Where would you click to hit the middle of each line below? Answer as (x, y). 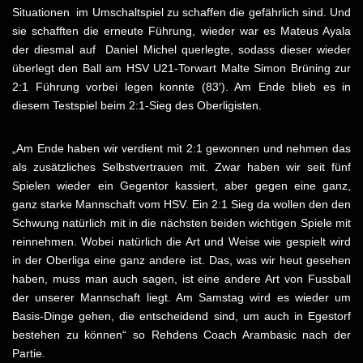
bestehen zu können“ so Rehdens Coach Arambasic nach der (181, 335)
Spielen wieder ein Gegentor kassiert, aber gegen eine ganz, (181, 186)
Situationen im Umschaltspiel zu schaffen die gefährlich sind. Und (181, 13)
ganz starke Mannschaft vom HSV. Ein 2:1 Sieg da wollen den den (181, 205)
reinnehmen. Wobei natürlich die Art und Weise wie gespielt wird (181, 242)
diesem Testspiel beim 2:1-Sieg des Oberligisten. (137, 106)
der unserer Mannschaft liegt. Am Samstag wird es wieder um (181, 298)
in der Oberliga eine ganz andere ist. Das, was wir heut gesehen (181, 261)
